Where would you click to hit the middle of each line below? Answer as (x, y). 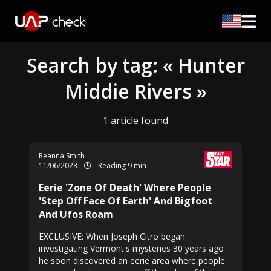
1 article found (135, 120)
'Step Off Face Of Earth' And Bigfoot (126, 201)
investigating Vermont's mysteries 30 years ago (131, 248)
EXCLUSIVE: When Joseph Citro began (112, 236)
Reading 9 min (121, 165)
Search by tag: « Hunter (135, 65)
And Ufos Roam (76, 214)
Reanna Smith (62, 156)
